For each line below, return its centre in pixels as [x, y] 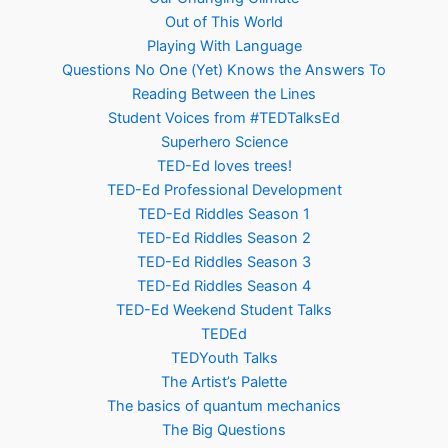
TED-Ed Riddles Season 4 [224, 286]
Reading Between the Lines [224, 94]
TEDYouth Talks [224, 358]
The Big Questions [224, 430]
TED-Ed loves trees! [224, 166]
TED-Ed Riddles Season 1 [224, 214]
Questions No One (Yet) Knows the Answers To [224, 70]
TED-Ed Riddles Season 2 [224, 238]
